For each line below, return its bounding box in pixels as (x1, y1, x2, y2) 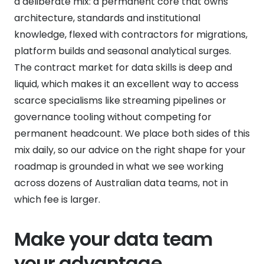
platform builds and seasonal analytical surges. (14, 44, 231, 58)
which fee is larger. (14, 192, 100, 206)
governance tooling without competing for (14, 110, 212, 124)
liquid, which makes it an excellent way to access (14, 77, 239, 91)
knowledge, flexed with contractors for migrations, (14, 27, 247, 41)
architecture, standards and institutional (14, 11, 200, 25)
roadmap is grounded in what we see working (14, 159, 223, 173)
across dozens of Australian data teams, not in (14, 176, 228, 190)
